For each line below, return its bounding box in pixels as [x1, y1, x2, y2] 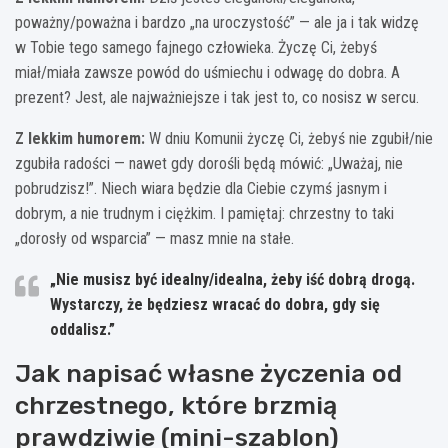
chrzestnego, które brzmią [15, 390, 337, 420]
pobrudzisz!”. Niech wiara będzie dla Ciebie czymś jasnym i [15, 178, 387, 198]
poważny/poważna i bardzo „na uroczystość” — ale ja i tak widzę [15, 12, 419, 32]
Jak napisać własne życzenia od [15, 358, 402, 388]
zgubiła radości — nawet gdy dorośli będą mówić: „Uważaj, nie [15, 153, 403, 173]
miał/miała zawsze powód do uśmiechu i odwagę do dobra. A [15, 62, 400, 82]
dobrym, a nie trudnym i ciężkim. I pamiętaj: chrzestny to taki [15, 203, 394, 223]
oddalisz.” [50, 319, 115, 339]
